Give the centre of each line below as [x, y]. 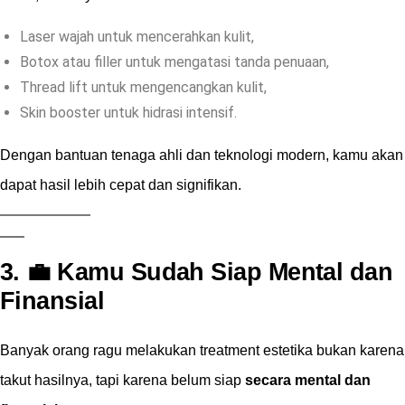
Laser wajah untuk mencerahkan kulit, [137, 37]
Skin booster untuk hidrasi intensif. [128, 113]
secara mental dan [308, 381]
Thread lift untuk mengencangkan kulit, [143, 88]
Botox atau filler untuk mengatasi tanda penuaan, [174, 62]
